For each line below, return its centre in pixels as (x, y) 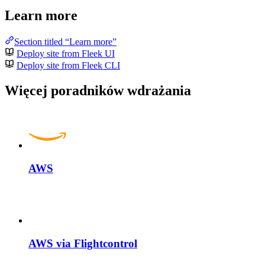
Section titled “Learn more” (65, 42)
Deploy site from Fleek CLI (68, 66)
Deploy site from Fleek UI (66, 54)
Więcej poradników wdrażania (98, 90)
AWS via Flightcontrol (83, 244)
